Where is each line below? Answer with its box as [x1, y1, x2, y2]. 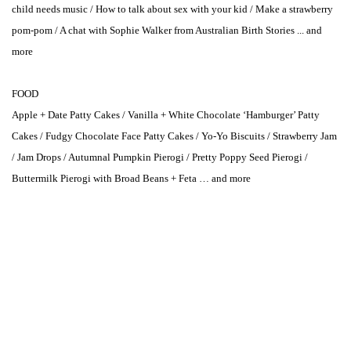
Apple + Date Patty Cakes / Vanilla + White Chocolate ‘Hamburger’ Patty [12, 109, 320, 121]
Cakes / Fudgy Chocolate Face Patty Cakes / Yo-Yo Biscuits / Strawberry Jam [12, 130, 337, 142]
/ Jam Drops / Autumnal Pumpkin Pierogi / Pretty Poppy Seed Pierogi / [12, 151, 308, 163]
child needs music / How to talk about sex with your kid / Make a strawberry [12, 3, 333, 15]
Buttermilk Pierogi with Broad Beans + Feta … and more [12, 172, 251, 184]
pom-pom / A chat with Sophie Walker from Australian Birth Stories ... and [12, 24, 322, 36]
